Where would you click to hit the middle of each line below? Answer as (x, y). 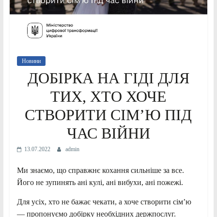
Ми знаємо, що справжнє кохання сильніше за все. (100, 170)
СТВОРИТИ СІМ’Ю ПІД (108, 115)
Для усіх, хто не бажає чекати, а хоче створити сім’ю (104, 202)
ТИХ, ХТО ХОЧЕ (108, 97)
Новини (31, 61)
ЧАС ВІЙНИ (108, 133)
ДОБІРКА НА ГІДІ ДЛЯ (108, 78)
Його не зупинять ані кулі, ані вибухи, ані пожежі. (100, 183)
